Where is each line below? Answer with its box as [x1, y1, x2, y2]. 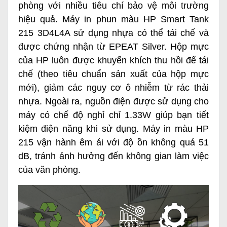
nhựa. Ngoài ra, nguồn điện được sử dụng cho [18, 96, 209, 107]
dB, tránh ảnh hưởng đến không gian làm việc [18, 151, 209, 162]
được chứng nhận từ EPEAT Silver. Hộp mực [18, 42, 209, 52]
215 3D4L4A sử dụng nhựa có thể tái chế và [18, 28, 209, 39]
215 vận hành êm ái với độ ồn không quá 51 [18, 137, 209, 148]
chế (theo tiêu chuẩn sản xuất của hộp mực [18, 69, 209, 80]
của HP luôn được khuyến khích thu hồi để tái [18, 55, 209, 66]
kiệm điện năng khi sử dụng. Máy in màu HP [18, 124, 209, 134]
